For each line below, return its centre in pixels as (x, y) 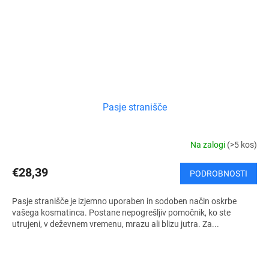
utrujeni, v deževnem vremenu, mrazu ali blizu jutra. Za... (116, 224)
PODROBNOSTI (219, 173)
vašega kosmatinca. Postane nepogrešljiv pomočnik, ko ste (121, 212)
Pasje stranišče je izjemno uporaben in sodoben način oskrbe (124, 201)
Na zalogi (209, 145)
